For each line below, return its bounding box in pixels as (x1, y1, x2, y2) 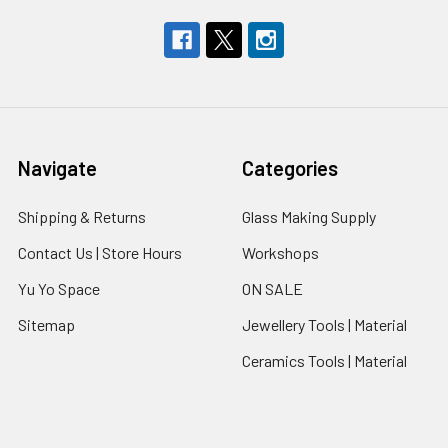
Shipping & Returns (18, 207, 146, 226)
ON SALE (242, 279, 303, 298)
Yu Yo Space (18, 279, 100, 298)
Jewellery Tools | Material (242, 315, 407, 334)
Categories (242, 156, 338, 180)
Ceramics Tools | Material (242, 351, 407, 370)
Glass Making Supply (242, 207, 376, 226)
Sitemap (18, 315, 75, 334)
